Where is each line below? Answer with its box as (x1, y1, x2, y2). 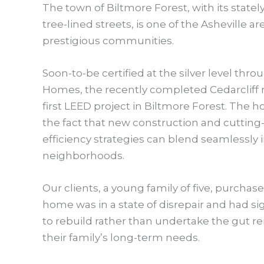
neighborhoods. (42, 150, 124, 162)
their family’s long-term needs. (42, 232, 202, 244)
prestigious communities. (42, 34, 174, 47)
